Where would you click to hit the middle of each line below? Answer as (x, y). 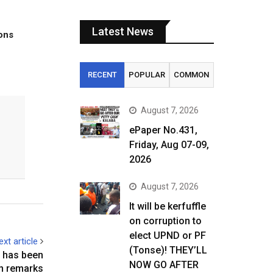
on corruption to (165, 221)
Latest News (123, 31)
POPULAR (147, 75)
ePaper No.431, (163, 130)
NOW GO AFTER (164, 265)
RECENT (102, 75)
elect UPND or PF (168, 236)
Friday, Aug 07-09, (169, 145)
